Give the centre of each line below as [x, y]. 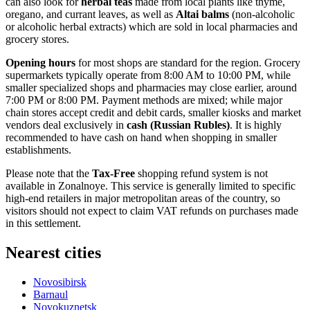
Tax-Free [113, 173]
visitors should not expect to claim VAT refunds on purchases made [152, 210]
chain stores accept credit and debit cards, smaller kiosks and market [153, 112]
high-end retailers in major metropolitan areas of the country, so [143, 198]
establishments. [38, 149]
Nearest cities [53, 252]
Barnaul [51, 294]
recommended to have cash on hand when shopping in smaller [141, 137]
